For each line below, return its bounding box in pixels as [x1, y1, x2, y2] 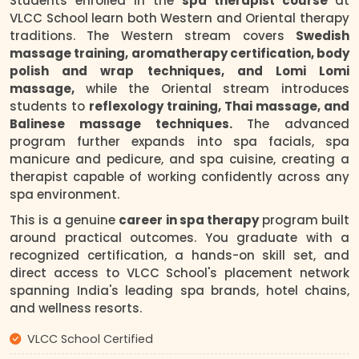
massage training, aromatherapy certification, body [10, 45, 349, 63]
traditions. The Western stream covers [10, 27, 296, 45]
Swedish [296, 27, 349, 45]
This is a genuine [10, 212, 119, 229]
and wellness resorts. [10, 300, 142, 317]
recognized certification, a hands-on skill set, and [10, 247, 349, 264]
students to [10, 98, 89, 115]
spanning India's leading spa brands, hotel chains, [10, 282, 349, 300]
